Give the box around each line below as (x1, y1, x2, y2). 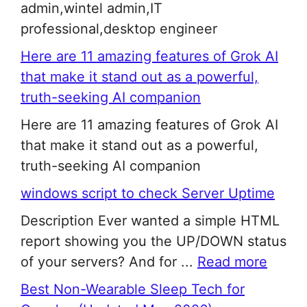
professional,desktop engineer (21, 21, 217, 38)
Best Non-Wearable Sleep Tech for (21, 281, 245, 298)
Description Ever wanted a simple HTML (21, 212, 280, 230)
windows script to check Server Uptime (21, 185, 275, 202)
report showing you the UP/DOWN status (21, 233, 286, 250)
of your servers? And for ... (21, 254, 197, 271)
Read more (197, 254, 267, 271)
